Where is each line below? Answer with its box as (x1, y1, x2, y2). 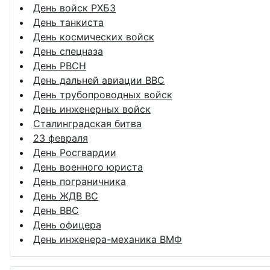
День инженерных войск (33, 102, 151, 115)
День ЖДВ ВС (33, 189, 98, 202)
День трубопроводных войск (33, 88, 172, 101)
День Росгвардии (33, 146, 116, 159)
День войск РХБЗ (33, 1, 116, 14)
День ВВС (33, 204, 79, 216)
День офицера (33, 218, 101, 231)
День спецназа (33, 45, 103, 57)
